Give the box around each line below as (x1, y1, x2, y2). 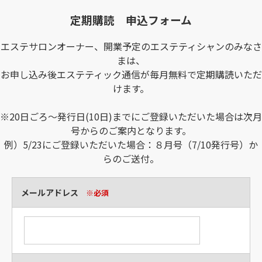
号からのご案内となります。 (71, 123, 191, 137)
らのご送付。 (103, 151, 159, 166)
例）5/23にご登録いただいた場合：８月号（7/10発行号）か (4, 137, 258, 151)
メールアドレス (21, 187, 80, 198)
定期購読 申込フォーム (70, 12, 192, 27)
